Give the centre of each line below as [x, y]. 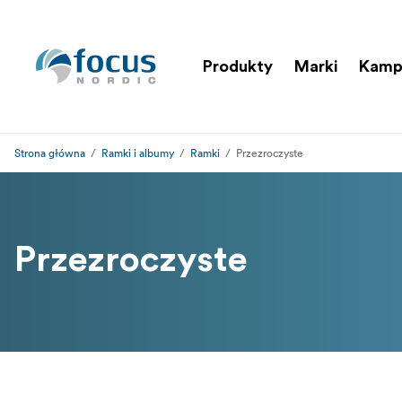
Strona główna [50, 153]
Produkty [238, 66]
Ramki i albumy [138, 153]
